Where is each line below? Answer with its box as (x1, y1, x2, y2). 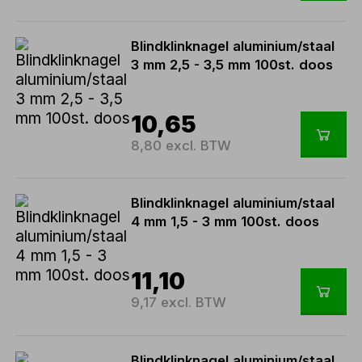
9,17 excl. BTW (131, 294, 227, 311)
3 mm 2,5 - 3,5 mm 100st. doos (131, 57, 334, 74)
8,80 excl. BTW (131, 137, 232, 154)
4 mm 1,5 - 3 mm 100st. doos (131, 213, 320, 230)
